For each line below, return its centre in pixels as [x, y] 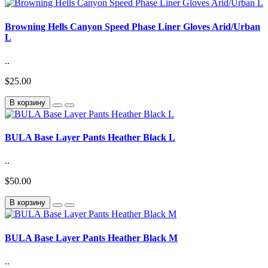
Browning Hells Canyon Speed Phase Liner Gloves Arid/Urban [133, 26]
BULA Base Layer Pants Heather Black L [90, 138]
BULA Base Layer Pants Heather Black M [91, 237]
